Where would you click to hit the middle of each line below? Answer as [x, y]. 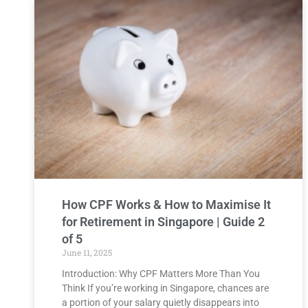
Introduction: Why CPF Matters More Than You [161, 273]
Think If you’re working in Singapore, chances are [165, 288]
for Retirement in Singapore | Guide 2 [163, 221]
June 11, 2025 [87, 252]
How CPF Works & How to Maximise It [166, 204]
